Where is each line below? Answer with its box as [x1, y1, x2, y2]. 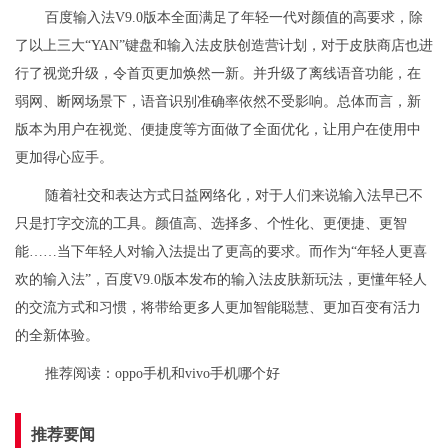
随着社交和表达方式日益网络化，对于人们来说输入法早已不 [45, 187, 423, 203]
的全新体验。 [15, 327, 99, 343]
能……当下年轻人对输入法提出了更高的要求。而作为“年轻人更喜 [15, 243, 427, 259]
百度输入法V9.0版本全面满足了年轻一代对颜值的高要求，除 [45, 9, 423, 25]
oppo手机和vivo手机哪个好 [115, 365, 280, 381]
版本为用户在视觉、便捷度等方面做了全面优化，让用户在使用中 [15, 121, 421, 137]
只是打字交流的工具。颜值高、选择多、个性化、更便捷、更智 [15, 215, 407, 231]
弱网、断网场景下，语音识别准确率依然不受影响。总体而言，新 [15, 93, 421, 109]
